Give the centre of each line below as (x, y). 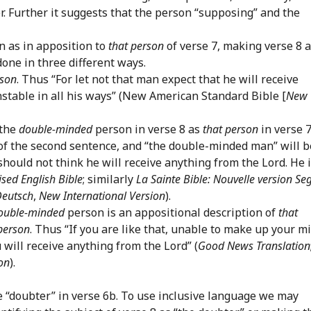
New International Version (102, 195)
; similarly (109, 179)
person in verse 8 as (148, 129)
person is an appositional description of (171, 212)
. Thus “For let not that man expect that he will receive (158, 79)
